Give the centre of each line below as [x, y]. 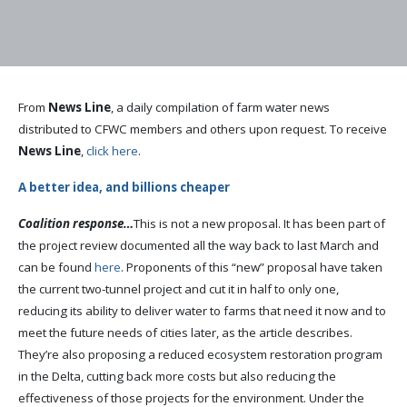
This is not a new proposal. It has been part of [259, 223]
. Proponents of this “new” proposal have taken [252, 267]
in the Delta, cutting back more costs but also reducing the [177, 376]
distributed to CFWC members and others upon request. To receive [203, 129]
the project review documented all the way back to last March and [199, 245]
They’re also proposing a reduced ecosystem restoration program [200, 354]
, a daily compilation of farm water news [220, 107]
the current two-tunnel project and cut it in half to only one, [179, 288]
